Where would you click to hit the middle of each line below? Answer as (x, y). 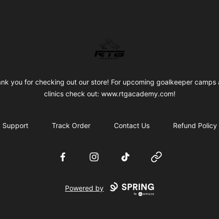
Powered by (85, 188)
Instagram (106, 157)
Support (15, 126)
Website (165, 157)
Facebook (75, 157)
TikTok (131, 157)
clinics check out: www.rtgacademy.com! (109, 94)
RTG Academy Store (115, 44)
